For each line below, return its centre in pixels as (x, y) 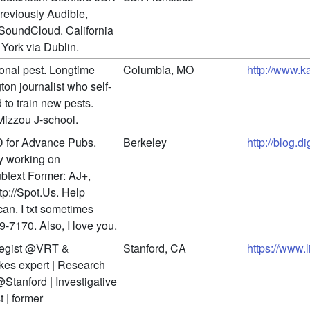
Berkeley (145, 143)
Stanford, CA (155, 248)
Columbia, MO (158, 70)
